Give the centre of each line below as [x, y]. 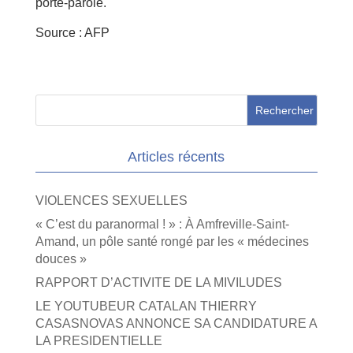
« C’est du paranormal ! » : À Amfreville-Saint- [162, 224]
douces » [61, 259]
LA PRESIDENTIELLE [98, 341]
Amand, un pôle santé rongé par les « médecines [172, 242]
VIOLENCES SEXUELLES [111, 201]
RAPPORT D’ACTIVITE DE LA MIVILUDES [158, 282]
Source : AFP [72, 33]
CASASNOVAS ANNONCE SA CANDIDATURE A [176, 323]
